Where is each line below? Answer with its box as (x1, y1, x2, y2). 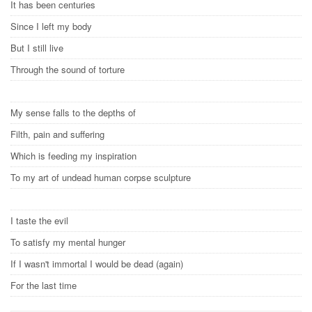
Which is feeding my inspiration (10, 149, 139, 162)
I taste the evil (10, 214, 71, 227)
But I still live (10, 41, 66, 54)
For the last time (10, 279, 79, 292)
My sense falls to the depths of (10, 106, 139, 119)
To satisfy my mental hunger (10, 235, 128, 249)
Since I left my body (10, 19, 95, 33)
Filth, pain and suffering (10, 127, 107, 141)
